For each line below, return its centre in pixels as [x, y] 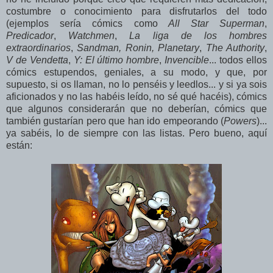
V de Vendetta [37, 60]
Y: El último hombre [116, 60]
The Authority [235, 48]
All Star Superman [211, 24]
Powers [240, 121]
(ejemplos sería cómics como [82, 24]
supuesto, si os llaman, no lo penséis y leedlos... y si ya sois [136, 85]
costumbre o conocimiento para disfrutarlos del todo [136, 12]
